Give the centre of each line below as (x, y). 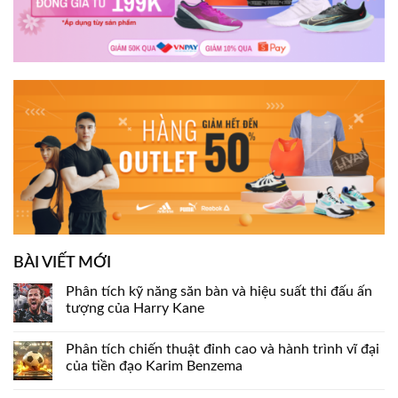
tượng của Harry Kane (135, 309)
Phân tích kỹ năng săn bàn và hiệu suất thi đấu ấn (219, 292)
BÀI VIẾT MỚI (62, 263)
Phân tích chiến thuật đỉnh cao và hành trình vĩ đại (223, 350)
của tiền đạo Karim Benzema (154, 366)
